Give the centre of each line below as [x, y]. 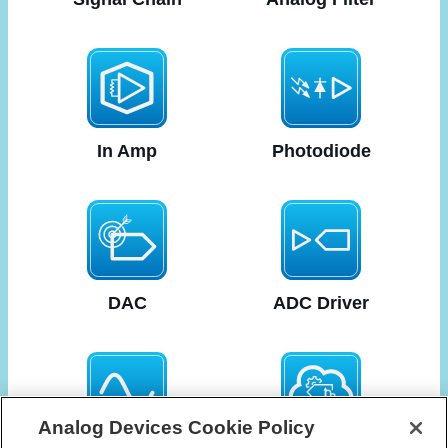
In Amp [127, 151]
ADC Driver [321, 303]
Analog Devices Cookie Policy [177, 427]
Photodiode [321, 151]
